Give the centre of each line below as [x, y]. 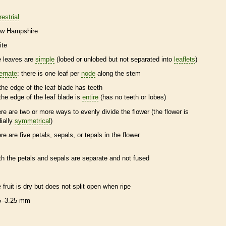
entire [91, 97]
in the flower [121, 135]
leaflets [185, 59]
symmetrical [33, 121]
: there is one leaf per [49, 73]
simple [45, 59]
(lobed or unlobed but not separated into [114, 59]
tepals [94, 135]
